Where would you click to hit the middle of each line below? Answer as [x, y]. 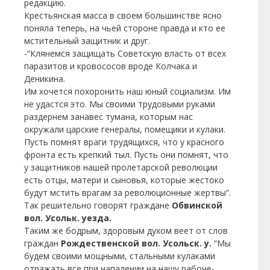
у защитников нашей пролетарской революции [121, 167]
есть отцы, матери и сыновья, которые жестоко [124, 180]
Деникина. [45, 79]
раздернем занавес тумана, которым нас [108, 117]
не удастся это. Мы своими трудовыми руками [120, 104]
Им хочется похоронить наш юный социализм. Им [127, 91]
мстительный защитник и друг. [87, 41]
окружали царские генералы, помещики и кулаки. [125, 129]
